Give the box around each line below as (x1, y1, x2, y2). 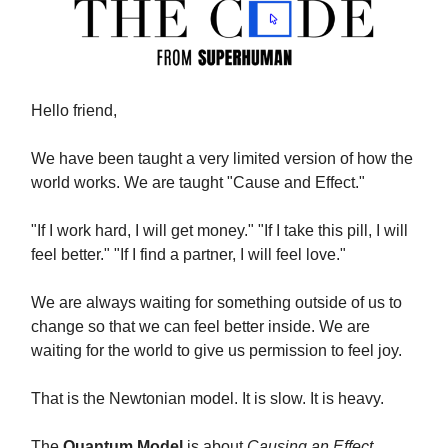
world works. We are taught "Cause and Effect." (31, 174, 365, 192)
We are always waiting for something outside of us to (31, 294, 402, 312)
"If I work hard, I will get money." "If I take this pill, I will (31, 222, 408, 240)
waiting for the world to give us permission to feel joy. (31, 342, 402, 360)
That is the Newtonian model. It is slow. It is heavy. (31, 390, 384, 408)
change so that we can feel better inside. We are (31, 318, 370, 336)
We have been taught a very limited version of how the (31, 150, 413, 168)
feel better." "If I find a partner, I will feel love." (31, 246, 346, 264)
